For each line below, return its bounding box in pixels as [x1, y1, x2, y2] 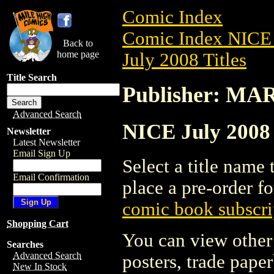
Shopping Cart [7, 218, 68, 229]
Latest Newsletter [13, 137, 80, 147]
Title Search [7, 72, 57, 83]
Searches [7, 239, 43, 250]
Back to [63, 38, 93, 48]
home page [57, 49, 99, 59]
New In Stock [13, 261, 67, 272]
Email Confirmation [13, 172, 89, 182]
